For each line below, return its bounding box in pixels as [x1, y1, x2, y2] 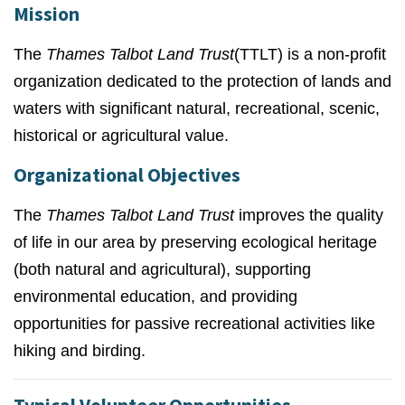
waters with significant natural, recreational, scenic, [14, 99, 380, 118]
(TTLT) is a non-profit [234, 45, 386, 63]
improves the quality [234, 206, 383, 224]
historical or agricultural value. [14, 127, 229, 145]
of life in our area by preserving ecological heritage [14, 233, 377, 251]
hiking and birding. [14, 342, 146, 360]
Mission [14, 2, 80, 26]
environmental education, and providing [14, 287, 297, 306]
